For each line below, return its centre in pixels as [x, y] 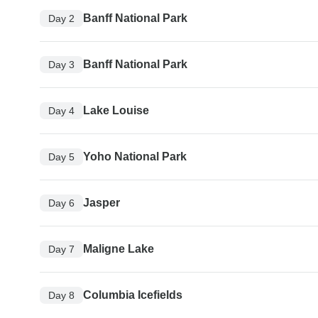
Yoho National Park [135, 157]
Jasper [102, 203]
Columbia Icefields [133, 295]
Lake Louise [116, 111]
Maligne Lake [119, 249]
